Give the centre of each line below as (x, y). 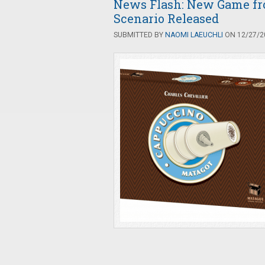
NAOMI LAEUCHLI (194, 35)
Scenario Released (166, 18)
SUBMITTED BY (139, 35)
